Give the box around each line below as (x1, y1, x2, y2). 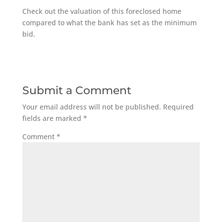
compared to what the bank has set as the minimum (22, 18, 197, 27)
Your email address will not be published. (22, 102, 161, 111)
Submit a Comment (22, 84, 131, 97)
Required (163, 102, 194, 111)
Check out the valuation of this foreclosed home (22, 6, 181, 16)
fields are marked (22, 113, 83, 123)
